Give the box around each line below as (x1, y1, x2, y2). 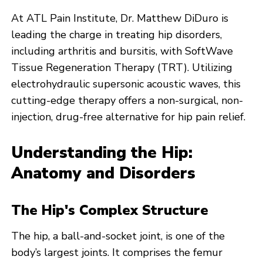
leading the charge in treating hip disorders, (11, 27, 222, 42)
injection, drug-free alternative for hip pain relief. (11, 109, 246, 124)
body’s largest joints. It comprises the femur (11, 245, 223, 259)
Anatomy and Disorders (11, 162, 196, 184)
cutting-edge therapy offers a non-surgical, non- (11, 93, 244, 107)
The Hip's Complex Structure (11, 200, 209, 220)
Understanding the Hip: (11, 141, 193, 164)
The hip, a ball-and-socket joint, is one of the (11, 228, 225, 243)
